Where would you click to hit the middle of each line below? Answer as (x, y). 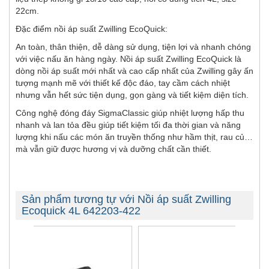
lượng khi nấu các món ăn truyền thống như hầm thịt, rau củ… (134, 137)
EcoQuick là (218, 59)
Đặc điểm (35, 29)
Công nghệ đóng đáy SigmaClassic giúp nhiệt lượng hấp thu (130, 113)
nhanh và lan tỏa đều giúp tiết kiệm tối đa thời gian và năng (128, 125)
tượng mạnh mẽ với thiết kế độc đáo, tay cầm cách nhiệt (123, 83)
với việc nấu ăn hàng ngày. (68, 59)
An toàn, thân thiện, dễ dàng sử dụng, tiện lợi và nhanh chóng (133, 47)
